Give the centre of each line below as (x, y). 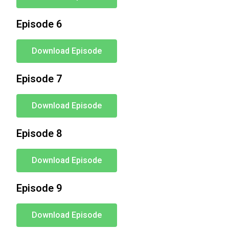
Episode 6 (39, 24)
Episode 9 (39, 188)
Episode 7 (39, 79)
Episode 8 (39, 133)
